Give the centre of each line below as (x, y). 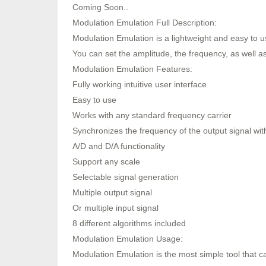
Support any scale (106, 161)
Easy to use (94, 99)
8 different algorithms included (129, 223)
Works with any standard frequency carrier (152, 115)
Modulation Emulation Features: (132, 69)
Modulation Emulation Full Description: (145, 22)
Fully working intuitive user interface (140, 84)
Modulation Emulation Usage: (128, 238)
